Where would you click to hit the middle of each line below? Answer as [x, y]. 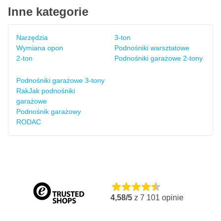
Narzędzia [32, 37]
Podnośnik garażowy [49, 111]
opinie [172, 198]
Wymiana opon [40, 48]
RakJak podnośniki [46, 91]
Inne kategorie [48, 12]
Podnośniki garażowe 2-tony [159, 58]
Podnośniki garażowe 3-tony [60, 80]
